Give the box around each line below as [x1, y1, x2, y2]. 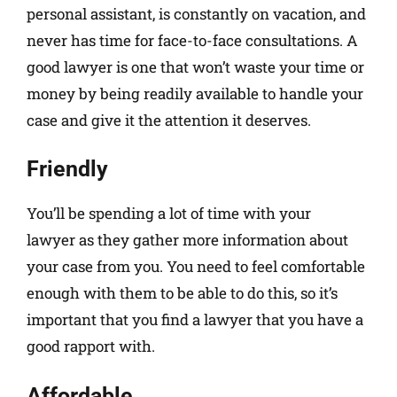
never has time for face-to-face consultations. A [27, 29, 358, 51]
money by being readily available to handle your [27, 82, 363, 104]
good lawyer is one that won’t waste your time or [27, 56, 364, 77]
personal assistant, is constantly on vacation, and [27, 3, 366, 24]
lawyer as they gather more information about [27, 230, 348, 251]
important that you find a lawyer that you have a [27, 309, 363, 331]
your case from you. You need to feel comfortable [27, 256, 365, 277]
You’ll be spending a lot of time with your [27, 203, 311, 224]
